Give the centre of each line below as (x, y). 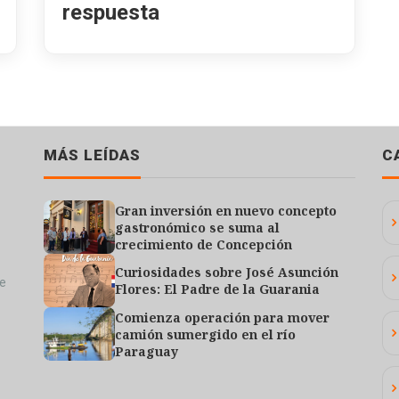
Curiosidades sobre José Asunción (227, 272)
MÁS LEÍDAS (92, 155)
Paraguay (147, 351)
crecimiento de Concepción (204, 244)
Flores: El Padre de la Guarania (217, 289)
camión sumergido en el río (205, 334)
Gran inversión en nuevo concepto (226, 210)
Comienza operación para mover (222, 317)
